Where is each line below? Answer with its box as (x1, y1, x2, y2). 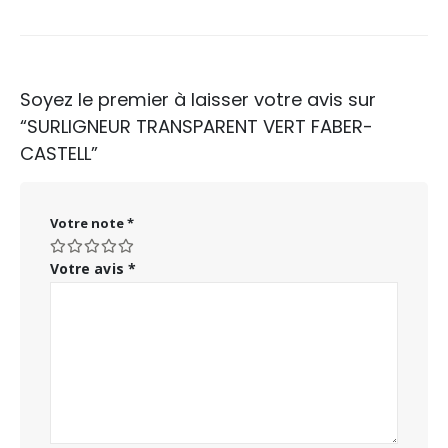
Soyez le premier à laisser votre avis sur (20, 87, 376, 113)
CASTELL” (20, 141, 98, 167)
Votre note (50, 214, 127, 233)
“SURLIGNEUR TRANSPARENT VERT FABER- (20, 114, 373, 140)
